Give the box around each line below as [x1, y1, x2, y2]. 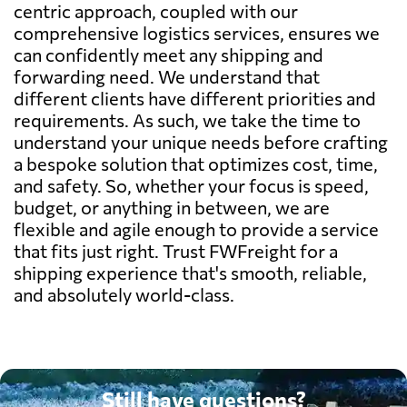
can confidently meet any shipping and [14, 43, 323, 65]
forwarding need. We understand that [14, 65, 320, 87]
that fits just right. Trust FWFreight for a [14, 239, 338, 262]
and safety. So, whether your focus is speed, [14, 174, 369, 196]
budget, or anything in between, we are [14, 195, 330, 218]
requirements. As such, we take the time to [14, 108, 361, 131]
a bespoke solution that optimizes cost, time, [14, 152, 378, 174]
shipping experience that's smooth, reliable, [14, 261, 367, 283]
